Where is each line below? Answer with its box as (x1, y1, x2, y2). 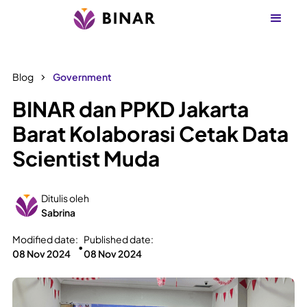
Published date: (84, 233, 153, 245)
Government (53, 71, 112, 83)
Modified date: (12, 233, 78, 245)
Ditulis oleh (41, 192, 89, 204)
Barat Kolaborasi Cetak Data (12, 121, 288, 147)
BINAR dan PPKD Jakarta (12, 96, 249, 122)
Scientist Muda (12, 145, 160, 171)
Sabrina (41, 206, 75, 219)
